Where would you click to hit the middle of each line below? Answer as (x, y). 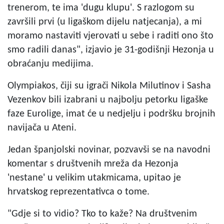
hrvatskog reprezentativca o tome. (78, 192)
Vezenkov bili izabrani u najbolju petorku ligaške (108, 100)
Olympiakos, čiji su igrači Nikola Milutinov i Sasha (109, 86)
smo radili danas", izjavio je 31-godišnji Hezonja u (111, 50)
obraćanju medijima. (50, 64)
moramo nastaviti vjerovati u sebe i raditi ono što (110, 36)
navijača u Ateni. (42, 128)
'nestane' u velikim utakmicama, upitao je (94, 178)
